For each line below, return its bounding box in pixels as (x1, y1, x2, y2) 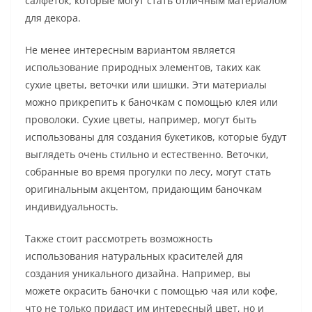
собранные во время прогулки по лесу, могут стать (25, 165, 271, 179)
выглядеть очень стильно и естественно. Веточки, (25, 148, 269, 162)
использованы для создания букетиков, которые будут (25, 130, 287, 144)
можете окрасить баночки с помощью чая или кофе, (25, 284, 278, 298)
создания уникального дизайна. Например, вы (25, 267, 251, 281)
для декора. (25, 11, 81, 25)
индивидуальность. (25, 200, 118, 214)
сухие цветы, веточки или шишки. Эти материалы (25, 78, 267, 92)
